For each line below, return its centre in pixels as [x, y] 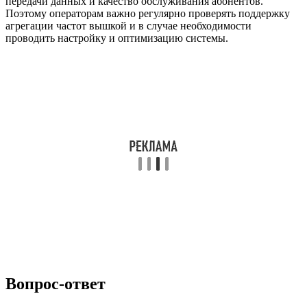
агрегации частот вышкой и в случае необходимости [128, 25]
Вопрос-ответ [56, 283]
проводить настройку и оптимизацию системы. [117, 38]
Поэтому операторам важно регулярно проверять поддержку [148, 13]
